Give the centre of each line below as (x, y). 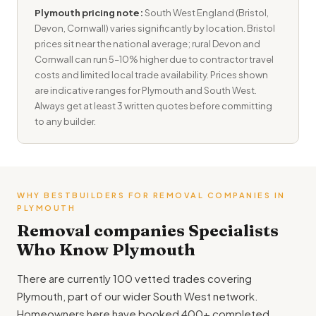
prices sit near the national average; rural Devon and (147, 44)
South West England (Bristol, (206, 13)
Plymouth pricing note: (89, 13)
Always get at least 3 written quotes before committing (153, 106)
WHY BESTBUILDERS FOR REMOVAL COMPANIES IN (151, 195)
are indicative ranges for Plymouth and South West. (146, 90)
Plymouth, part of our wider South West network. (138, 296)
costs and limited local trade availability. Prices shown (151, 75)
